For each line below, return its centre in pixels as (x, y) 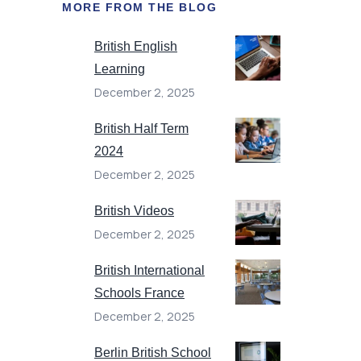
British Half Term (141, 128)
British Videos (134, 210)
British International (149, 270)
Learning (120, 68)
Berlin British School (153, 352)
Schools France (139, 293)
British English (136, 46)
